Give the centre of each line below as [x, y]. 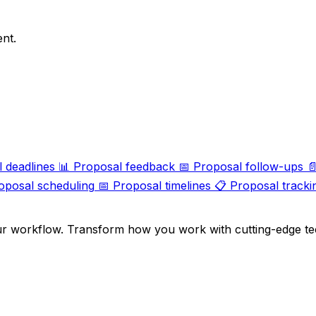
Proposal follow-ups [248, 166]
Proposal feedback [124, 166]
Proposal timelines [162, 185]
